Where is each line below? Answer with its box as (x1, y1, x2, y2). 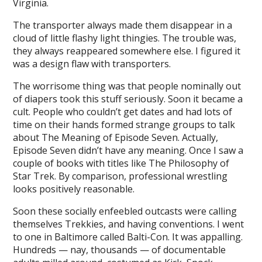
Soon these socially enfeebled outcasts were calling (13, 205, 237, 218)
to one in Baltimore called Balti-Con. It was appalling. (13, 230, 243, 243)
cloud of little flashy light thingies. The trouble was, (13, 32, 237, 44)
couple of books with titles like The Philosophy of (13, 157, 230, 170)
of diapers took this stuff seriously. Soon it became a (13, 92, 243, 105)
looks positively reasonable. (13, 182, 135, 195)
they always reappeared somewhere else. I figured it (13, 44, 241, 57)
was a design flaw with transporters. (13, 57, 171, 70)
